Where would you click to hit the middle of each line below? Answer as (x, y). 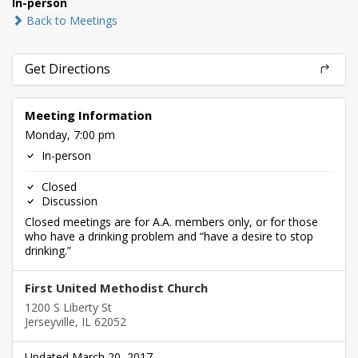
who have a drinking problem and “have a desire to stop (169, 236)
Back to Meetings (70, 20)
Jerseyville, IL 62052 (76, 322)
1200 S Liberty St (68, 307)
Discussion (68, 201)
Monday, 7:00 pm (70, 135)
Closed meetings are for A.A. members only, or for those (171, 222)
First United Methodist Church (116, 288)
